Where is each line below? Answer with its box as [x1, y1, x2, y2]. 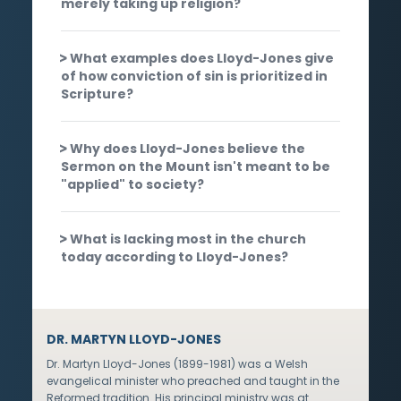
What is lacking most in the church [70, 229, 306, 248]
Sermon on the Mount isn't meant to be [61, 157, 330, 175]
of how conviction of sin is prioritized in [61, 66, 328, 85]
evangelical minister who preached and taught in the [47, 372, 339, 388]
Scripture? [61, 84, 133, 103]
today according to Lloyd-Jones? [61, 247, 288, 266]
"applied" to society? [61, 175, 204, 193]
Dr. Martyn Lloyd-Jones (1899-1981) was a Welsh [47, 355, 308, 371]
